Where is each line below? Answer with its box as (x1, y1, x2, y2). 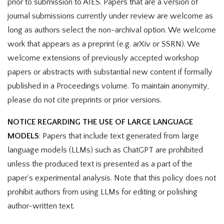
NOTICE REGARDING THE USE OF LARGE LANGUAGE (7, 117, 193, 127)
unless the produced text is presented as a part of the (7, 159, 192, 169)
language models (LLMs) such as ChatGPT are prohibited (7, 145, 203, 155)
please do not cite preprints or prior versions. (7, 95, 161, 104)
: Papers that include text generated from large (39, 131, 199, 141)
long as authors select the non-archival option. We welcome (7, 25, 216, 34)
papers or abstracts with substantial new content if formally (7, 67, 212, 76)
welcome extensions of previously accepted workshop (7, 53, 199, 62)
